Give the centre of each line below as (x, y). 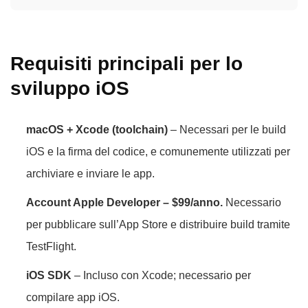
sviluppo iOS (70, 88)
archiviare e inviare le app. (90, 174)
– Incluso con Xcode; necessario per (161, 275)
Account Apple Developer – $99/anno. (124, 202)
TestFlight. (51, 246)
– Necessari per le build (227, 130)
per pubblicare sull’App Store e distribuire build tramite (158, 224)
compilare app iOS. (73, 297)
